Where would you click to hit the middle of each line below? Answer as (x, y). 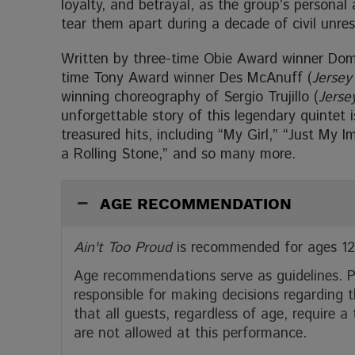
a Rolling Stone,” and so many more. (179, 154)
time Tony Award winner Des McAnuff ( (187, 78)
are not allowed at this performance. (191, 333)
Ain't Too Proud (123, 248)
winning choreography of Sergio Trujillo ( (190, 97)
